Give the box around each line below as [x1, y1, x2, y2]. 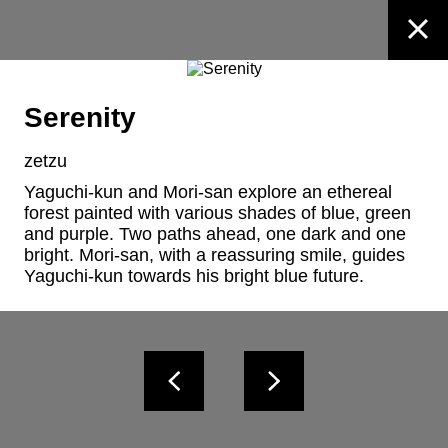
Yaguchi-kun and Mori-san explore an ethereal [24, 182, 392, 203]
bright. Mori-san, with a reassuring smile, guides [24, 245, 405, 266]
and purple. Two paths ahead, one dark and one [24, 224, 406, 245]
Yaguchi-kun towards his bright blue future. [24, 266, 364, 287]
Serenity [24, 102, 136, 133]
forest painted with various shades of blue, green [24, 203, 411, 224]
